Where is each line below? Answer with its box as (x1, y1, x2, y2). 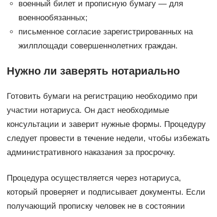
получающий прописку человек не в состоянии (6, 201, 185, 211)
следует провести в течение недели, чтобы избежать (6, 133, 210, 143)
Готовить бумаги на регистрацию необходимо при (6, 91, 198, 101)
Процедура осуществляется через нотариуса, (6, 173, 181, 183)
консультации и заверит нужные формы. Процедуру (6, 119, 206, 129)
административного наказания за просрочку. (6, 147, 175, 157)
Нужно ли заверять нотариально (6, 64, 180, 77)
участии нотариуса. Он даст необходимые (6, 105, 169, 115)
